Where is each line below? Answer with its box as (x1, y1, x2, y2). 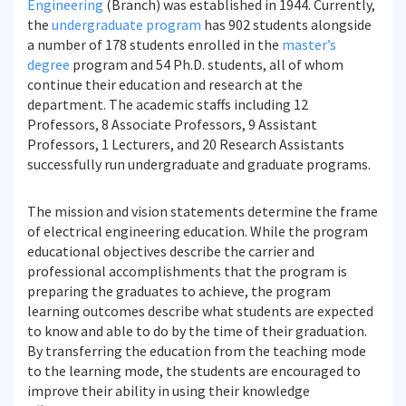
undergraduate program (52, 15, 201, 34)
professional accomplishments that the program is (27, 262, 347, 280)
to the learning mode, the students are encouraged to (27, 362, 361, 380)
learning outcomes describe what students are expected (27, 302, 373, 320)
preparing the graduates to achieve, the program (27, 282, 331, 300)
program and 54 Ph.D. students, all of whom (70, 55, 343, 73)
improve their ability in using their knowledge (27, 382, 310, 400)
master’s (282, 35, 336, 53)
